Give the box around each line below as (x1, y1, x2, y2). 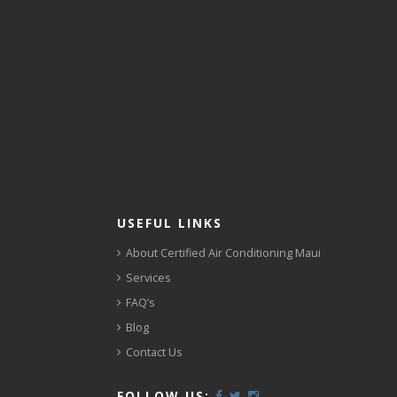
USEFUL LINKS (117, 214, 222, 231)
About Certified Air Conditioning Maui (126, 245, 321, 261)
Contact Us (126, 344, 183, 360)
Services (126, 269, 171, 285)
